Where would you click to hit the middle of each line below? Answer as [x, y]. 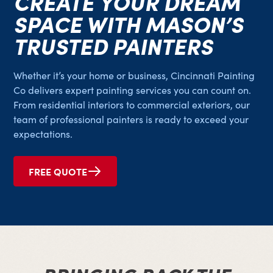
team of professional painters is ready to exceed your [131, 119]
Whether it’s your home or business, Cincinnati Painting [134, 76]
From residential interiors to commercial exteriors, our [132, 105]
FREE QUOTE [58, 172]
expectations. [43, 134]
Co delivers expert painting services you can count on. [133, 90]
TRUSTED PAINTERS [113, 45]
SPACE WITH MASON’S [129, 23]
